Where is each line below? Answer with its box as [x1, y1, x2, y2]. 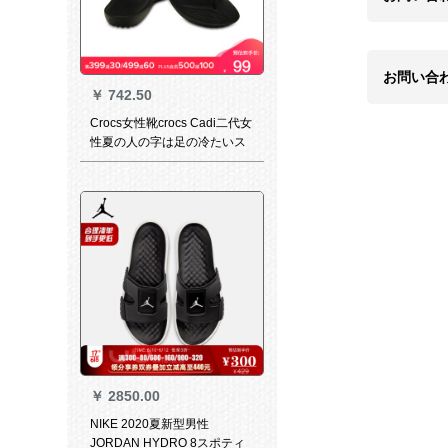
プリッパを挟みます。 [89, 154, 210, 169]
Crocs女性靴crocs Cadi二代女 [89, 116, 252, 131]
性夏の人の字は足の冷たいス [89, 135, 246, 150]
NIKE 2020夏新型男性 [89, 417, 209, 432]
